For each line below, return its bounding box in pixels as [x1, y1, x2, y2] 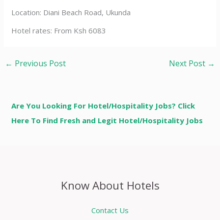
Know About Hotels [60, 178, 160, 193]
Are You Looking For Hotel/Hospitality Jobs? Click [11, 100, 195, 110]
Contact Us [91, 205, 129, 215]
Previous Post [13, 57, 66, 69]
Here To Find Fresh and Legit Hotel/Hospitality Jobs [11, 115, 203, 125]
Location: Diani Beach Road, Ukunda [11, 7, 131, 17]
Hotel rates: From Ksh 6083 [11, 25, 107, 35]
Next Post [168, 57, 207, 69]
